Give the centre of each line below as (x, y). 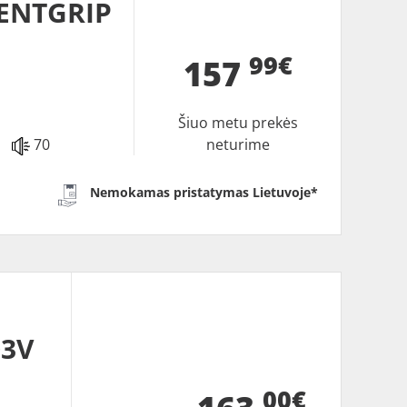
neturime (238, 145)
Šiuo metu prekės (238, 123)
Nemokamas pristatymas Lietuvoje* (204, 193)
